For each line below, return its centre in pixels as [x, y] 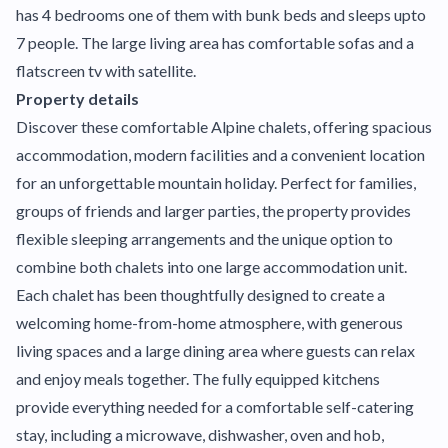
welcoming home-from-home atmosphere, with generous [209, 322]
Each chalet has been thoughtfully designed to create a [200, 294]
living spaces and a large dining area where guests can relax [215, 350]
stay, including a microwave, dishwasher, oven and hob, [200, 434]
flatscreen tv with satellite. [106, 70]
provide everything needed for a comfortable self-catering [215, 406]
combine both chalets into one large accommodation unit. [211, 266]
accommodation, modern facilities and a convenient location [220, 154]
